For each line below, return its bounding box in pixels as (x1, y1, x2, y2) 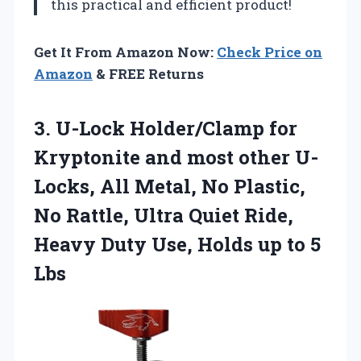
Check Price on (217, 42, 322, 61)
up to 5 (258, 230, 321, 257)
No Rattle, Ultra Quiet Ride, (34, 201, 293, 228)
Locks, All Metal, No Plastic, (34, 172, 305, 199)
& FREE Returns (93, 64, 204, 83)
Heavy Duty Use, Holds (34, 230, 258, 257)
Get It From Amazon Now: (34, 42, 217, 61)
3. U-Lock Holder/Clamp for (34, 114, 297, 141)
